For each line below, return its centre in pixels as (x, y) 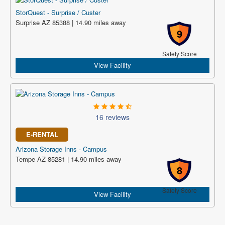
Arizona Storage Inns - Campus (61, 149)
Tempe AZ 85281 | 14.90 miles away (69, 159)
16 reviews (113, 117)
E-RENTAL (42, 134)
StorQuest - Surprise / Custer (58, 12)
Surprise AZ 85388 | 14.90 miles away (71, 22)
